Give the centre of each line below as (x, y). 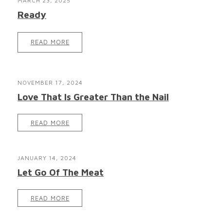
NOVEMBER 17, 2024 (50, 82)
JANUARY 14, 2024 (47, 158)
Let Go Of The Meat (61, 172)
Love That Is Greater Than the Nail (93, 96)
